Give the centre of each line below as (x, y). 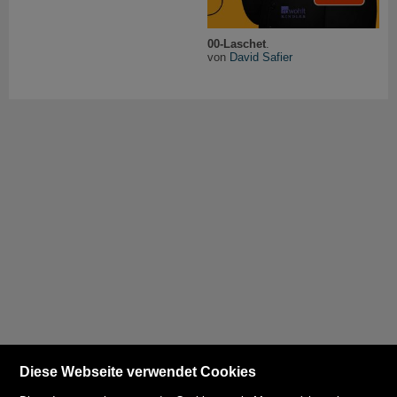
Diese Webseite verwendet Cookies (138, 371)
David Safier (261, 57)
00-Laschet (237, 43)
